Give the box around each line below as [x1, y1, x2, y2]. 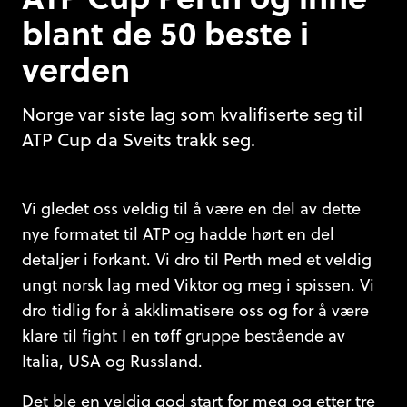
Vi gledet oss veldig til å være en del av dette [22, 197, 361, 221]
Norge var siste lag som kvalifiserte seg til [22, 101, 362, 128]
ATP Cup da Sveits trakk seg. [22, 126, 255, 154]
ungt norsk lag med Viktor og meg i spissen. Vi [22, 273, 374, 297]
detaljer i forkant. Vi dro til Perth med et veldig [22, 248, 372, 272]
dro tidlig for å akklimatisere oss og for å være [22, 299, 369, 323]
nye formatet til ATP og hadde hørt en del [22, 223, 334, 246]
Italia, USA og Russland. [22, 350, 203, 373]
